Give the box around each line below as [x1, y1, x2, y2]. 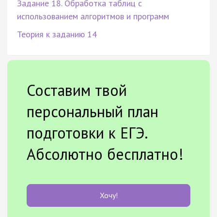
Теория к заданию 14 [17, 28, 97, 40]
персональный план [27, 101, 158, 122]
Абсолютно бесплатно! [27, 143, 184, 164]
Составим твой [27, 79, 127, 100]
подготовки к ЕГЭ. [27, 122, 147, 143]
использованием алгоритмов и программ [17, 10, 169, 22]
